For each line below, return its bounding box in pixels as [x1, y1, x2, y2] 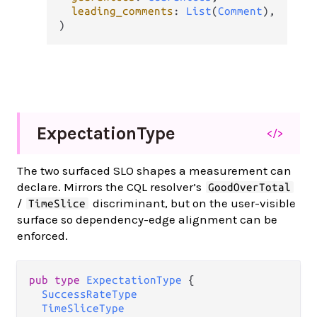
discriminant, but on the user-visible [89, 196, 296, 211]
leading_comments [71, 5, 173, 18]
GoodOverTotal [208, 181, 292, 194]
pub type [29, 274, 86, 287]
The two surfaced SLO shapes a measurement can [17, 163, 292, 178]
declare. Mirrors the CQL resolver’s [17, 180, 204, 195]
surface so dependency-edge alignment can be [17, 212, 277, 227]
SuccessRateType [42, 288, 137, 301]
